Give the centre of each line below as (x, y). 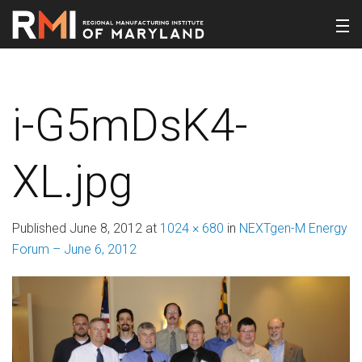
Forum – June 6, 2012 (74, 249)
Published (41, 228)
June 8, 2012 (106, 228)
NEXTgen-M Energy (293, 228)
